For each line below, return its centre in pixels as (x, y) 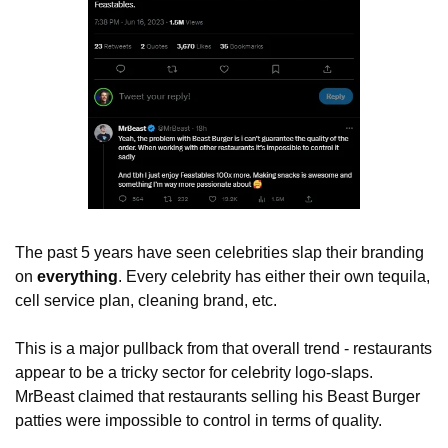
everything (77, 277)
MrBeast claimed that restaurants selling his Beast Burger (217, 397)
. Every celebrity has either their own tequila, (274, 277)
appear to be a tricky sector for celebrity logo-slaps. (194, 373)
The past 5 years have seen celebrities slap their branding (219, 253)
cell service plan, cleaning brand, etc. (148, 301)
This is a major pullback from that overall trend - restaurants (223, 349)
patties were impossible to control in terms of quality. (200, 421)
